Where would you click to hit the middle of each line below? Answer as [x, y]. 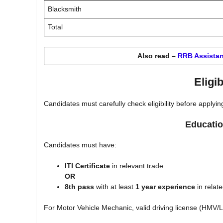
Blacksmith [65, 9]
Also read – [158, 56]
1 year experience [165, 186]
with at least [116, 186]
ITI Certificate [87, 166]
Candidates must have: [80, 145]
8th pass [80, 186]
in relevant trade [137, 166]
